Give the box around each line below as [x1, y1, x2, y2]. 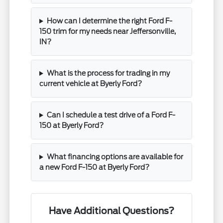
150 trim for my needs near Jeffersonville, [39, 27, 176, 36]
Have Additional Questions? [48, 206, 174, 217]
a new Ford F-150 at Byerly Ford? [39, 163, 150, 172]
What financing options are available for [46, 153, 183, 161]
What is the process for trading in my [46, 69, 170, 78]
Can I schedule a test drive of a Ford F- [46, 111, 175, 119]
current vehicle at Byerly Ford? [39, 80, 142, 88]
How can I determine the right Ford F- [46, 17, 172, 25]
